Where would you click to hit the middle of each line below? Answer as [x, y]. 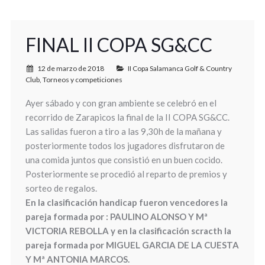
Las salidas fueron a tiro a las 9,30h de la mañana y [123, 131]
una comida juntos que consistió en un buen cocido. [124, 160]
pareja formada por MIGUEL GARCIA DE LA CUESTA [132, 245]
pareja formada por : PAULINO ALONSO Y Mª [116, 216]
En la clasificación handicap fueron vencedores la [126, 202]
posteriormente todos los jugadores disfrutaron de [125, 146]
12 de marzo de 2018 [70, 68]
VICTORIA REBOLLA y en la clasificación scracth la [128, 231]
